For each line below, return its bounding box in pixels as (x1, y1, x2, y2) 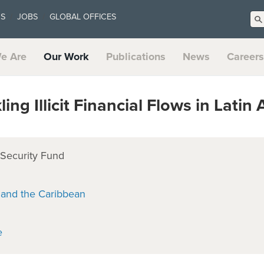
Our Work (44, 49, 90, 63)
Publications (105, 49, 166, 63)
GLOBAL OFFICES (49, 12, 116, 22)
